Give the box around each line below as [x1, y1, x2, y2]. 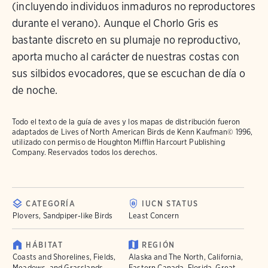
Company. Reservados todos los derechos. [12, 148, 157, 157]
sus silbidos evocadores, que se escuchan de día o [12, 67, 245, 80]
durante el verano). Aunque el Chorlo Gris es [12, 17, 218, 29]
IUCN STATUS [142, 199, 199, 208]
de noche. [12, 84, 58, 96]
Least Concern [129, 211, 179, 220]
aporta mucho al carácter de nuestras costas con [12, 50, 240, 63]
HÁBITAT [26, 240, 63, 249]
